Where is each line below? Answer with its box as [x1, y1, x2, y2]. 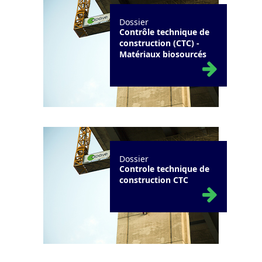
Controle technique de [119, 163, 209, 175]
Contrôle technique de [119, 26, 209, 38]
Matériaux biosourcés [119, 49, 206, 60]
